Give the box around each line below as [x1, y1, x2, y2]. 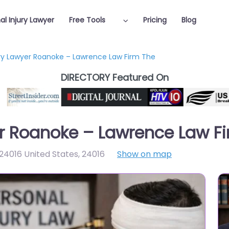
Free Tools [69, 15, 106, 25]
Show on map [117, 148, 172, 160]
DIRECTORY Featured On [60, 71, 169, 84]
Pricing [143, 15, 167, 25]
